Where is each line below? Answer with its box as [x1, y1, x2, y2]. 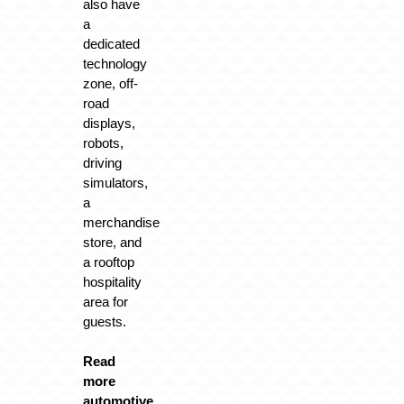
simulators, [83, 174, 149, 190]
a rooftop [83, 253, 135, 270]
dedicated [83, 35, 141, 51]
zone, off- [83, 75, 139, 91]
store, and [83, 234, 142, 250]
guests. [83, 313, 127, 329]
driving [83, 154, 123, 170]
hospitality [83, 273, 142, 289]
